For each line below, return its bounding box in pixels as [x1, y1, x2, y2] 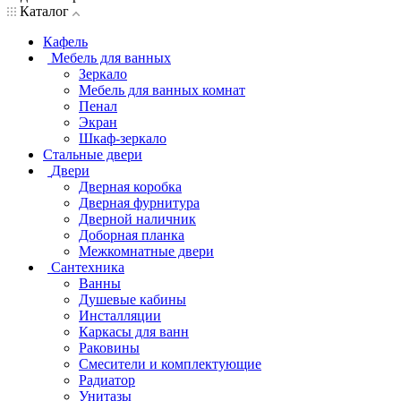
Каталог [16, 3, 73, 19]
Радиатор [79, 371, 135, 388]
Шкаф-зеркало [79, 130, 166, 146]
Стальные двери [43, 146, 142, 162]
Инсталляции [79, 307, 161, 323]
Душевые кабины [79, 291, 186, 307]
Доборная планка [79, 226, 184, 243]
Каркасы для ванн [79, 323, 189, 339]
